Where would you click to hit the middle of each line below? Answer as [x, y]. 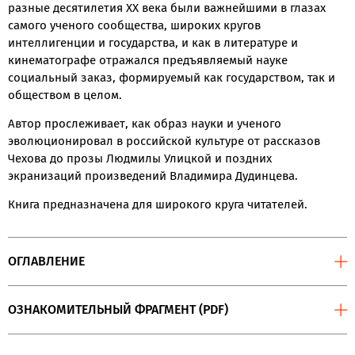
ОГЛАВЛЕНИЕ [46, 261]
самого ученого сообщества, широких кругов [134, 26]
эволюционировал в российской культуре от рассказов [164, 141]
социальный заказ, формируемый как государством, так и [172, 78]
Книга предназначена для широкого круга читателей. [158, 204]
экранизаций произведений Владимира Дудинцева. [153, 176]
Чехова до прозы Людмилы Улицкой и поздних [140, 159]
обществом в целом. [67, 95]
